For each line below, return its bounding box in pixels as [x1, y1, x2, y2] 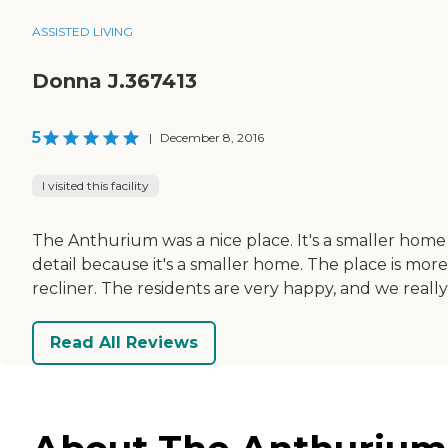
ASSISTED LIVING [32, 23, 133, 39]
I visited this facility [42, 177, 149, 193]
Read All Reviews [50, 333, 198, 353]
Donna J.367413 [32, 68, 197, 93]
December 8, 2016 [160, 129, 264, 145]
